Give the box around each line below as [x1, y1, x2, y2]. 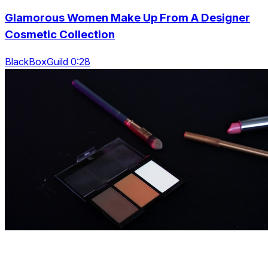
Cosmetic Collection [5, 28, 115, 42]
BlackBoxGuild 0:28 [5, 56, 90, 68]
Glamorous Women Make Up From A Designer [5, 11, 250, 25]
